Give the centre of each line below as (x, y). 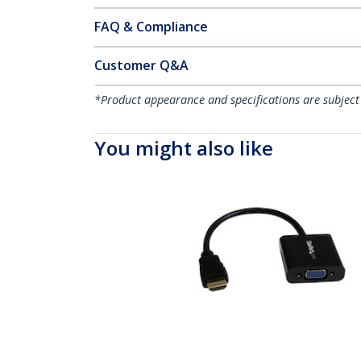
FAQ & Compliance (151, 27)
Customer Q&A (141, 65)
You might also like (184, 148)
